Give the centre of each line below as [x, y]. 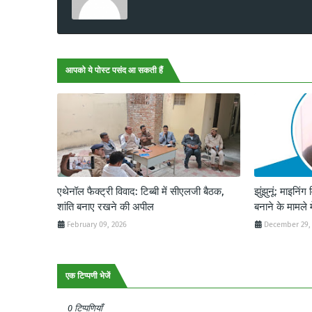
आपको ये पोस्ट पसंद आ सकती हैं [114, 70]
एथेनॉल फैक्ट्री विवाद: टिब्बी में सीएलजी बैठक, [141, 191]
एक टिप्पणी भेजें [88, 275]
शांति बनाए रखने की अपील [106, 206]
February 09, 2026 [97, 224]
